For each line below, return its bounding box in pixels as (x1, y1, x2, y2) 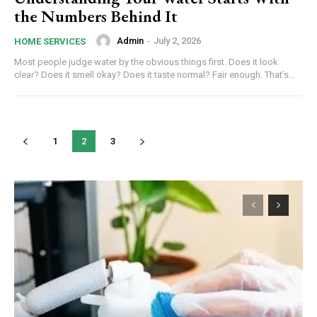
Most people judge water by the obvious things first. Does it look (14, 56, 278, 67)
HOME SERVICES (14, 35, 86, 47)
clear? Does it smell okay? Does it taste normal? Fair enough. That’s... (14, 69, 295, 80)
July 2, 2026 (154, 35, 201, 47)
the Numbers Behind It (14, 4, 178, 27)
